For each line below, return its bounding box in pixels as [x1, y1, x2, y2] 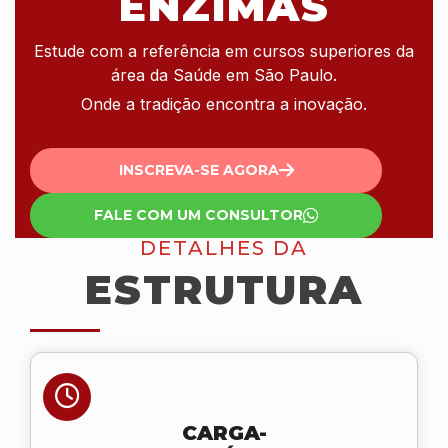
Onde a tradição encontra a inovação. [81, 93, 367, 114]
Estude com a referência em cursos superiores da [34, 40, 414, 61]
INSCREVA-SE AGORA [118, 161, 279, 180]
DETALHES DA [140, 235, 308, 260]
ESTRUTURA [85, 264, 363, 314]
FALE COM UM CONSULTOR [94, 206, 303, 225]
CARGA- [181, 420, 267, 445]
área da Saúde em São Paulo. [111, 64, 337, 85]
